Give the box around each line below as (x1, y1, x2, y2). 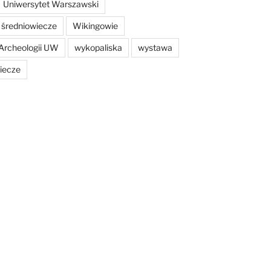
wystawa (137, 42, 172, 53)
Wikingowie (72, 20, 118, 31)
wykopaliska (74, 42, 122, 53)
